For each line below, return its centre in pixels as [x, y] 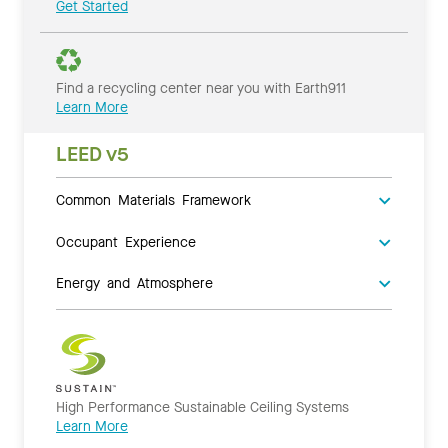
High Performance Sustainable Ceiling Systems [202, 407]
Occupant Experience [126, 240]
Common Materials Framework [153, 198]
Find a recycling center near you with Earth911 [201, 88]
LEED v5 [92, 154]
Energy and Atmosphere [134, 281]
